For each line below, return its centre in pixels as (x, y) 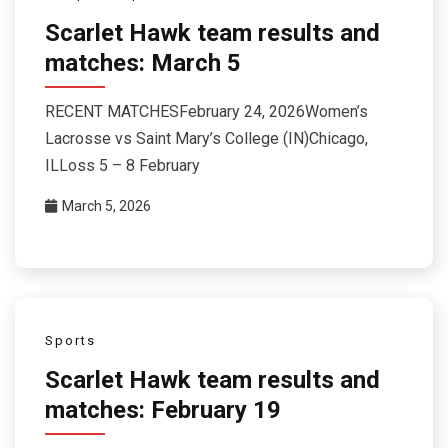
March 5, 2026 (106, 205)
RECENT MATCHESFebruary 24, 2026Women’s (206, 111)
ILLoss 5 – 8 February (122, 165)
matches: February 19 (163, 410)
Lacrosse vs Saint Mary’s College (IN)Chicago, (206, 138)
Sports (70, 340)
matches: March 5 (143, 63)
